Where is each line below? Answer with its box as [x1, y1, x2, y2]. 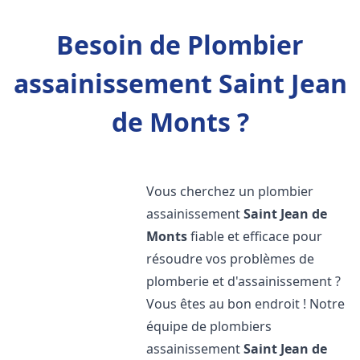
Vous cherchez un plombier [146, 182, 314, 200]
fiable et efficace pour [187, 227, 323, 245]
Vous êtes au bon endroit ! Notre [146, 295, 346, 313]
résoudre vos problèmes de [146, 250, 315, 268]
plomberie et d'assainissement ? [146, 272, 342, 290]
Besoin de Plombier [56, 27, 304, 62]
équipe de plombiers [146, 317, 272, 335]
